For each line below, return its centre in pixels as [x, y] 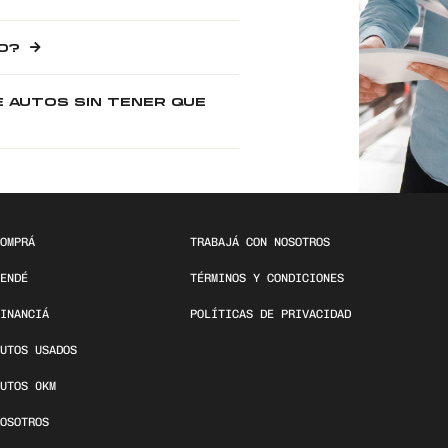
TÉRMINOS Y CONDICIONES [267, 278]
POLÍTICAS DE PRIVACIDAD [271, 314]
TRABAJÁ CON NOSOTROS [260, 242]
